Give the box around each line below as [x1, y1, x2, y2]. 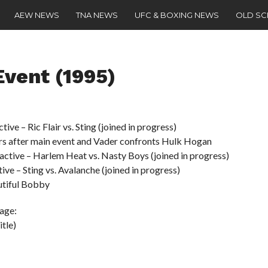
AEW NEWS [14, 10, 59, 20]
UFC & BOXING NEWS [135, 10, 219, 20]
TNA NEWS [76, 10, 118, 20]
